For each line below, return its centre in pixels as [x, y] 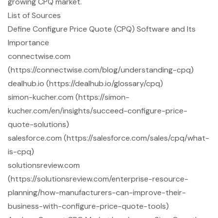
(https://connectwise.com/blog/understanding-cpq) [101, 70]
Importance [28, 42]
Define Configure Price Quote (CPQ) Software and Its [102, 29]
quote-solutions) [38, 124]
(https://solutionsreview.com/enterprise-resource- [98, 179]
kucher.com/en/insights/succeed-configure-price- [98, 110]
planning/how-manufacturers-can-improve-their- [97, 192]
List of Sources [34, 15]
